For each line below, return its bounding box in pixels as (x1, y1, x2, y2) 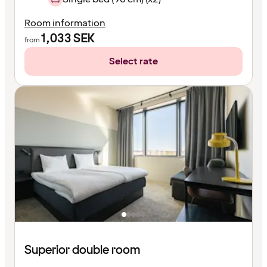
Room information (24, 16, 105, 30)
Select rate (109, 54, 158, 68)
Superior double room (24, 241, 140, 259)
